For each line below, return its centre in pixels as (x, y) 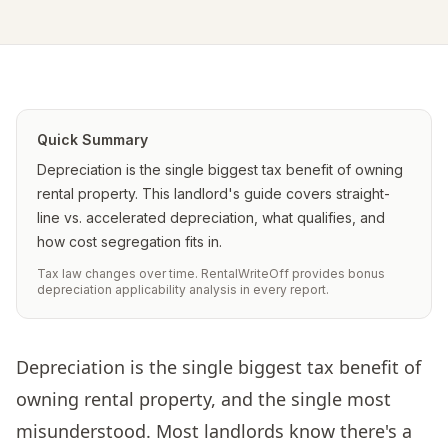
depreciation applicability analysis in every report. (183, 289)
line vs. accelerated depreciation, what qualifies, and (211, 217)
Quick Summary (92, 139)
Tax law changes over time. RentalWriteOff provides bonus (211, 273)
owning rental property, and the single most (203, 399)
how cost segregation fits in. (129, 241)
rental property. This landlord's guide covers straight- (213, 193)
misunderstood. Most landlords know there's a (214, 431)
